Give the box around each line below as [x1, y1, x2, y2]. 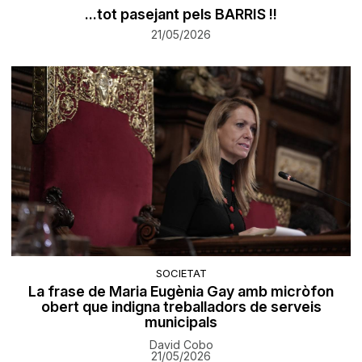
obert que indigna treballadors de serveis [40, 297, 322, 315]
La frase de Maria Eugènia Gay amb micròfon [28, 282, 334, 300]
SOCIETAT [155, 266, 207, 280]
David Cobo [149, 337, 213, 351]
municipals [145, 313, 217, 330]
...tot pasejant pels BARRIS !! [85, 6, 277, 23]
